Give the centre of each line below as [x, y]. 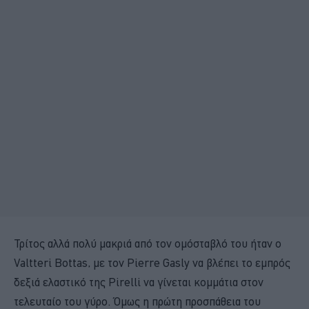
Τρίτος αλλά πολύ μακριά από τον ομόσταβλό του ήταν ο [148, 243]
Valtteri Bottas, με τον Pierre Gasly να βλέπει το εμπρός [152, 262]
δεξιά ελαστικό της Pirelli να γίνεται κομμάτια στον [139, 282]
